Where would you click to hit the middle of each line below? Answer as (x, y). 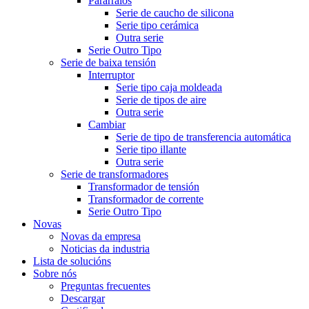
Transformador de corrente (146, 199)
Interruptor (111, 75)
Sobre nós (55, 273)
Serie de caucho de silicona (175, 13)
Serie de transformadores (114, 174)
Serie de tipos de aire (161, 100)
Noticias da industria (105, 249)
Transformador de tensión (144, 187)
